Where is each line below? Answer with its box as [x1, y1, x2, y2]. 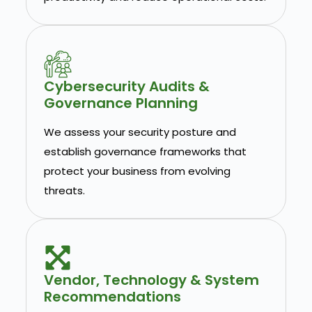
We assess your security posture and [43, 125, 236, 140]
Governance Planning [43, 93, 198, 114]
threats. [43, 183, 85, 198]
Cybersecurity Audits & [43, 77, 210, 97]
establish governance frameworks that [43, 144, 247, 159]
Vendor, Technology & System [43, 270, 259, 290]
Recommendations [43, 287, 181, 307]
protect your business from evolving [43, 164, 231, 179]
